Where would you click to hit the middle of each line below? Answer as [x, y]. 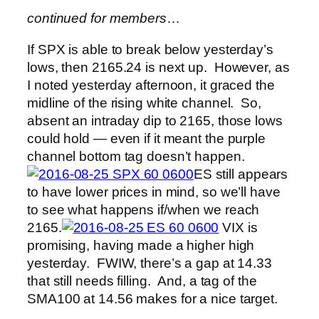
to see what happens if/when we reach [143, 209]
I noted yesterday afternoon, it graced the [151, 85]
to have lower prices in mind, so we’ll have [154, 192]
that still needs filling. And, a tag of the [142, 281]
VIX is [238, 227]
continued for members [97, 19]
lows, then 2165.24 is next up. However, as [158, 67]
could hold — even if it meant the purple [146, 138]
